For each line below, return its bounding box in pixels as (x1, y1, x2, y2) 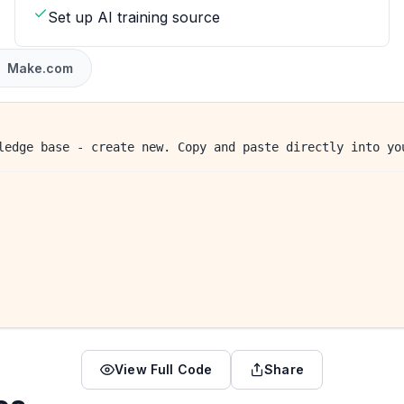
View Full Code (115, 362, 213, 377)
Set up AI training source (48, 8, 220, 26)
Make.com (6, 60, 73, 76)
